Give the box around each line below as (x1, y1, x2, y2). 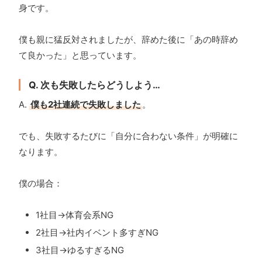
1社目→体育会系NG (36, 209, 113, 221)
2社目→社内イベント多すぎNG (36, 227, 158, 239)
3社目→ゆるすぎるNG (36, 244, 124, 256)
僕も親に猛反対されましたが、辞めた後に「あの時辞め (19, 34, 238, 46)
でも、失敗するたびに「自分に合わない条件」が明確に (19, 130, 238, 142)
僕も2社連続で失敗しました (30, 99, 141, 111)
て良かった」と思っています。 (19, 50, 142, 61)
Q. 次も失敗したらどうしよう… (29, 79, 160, 91)
